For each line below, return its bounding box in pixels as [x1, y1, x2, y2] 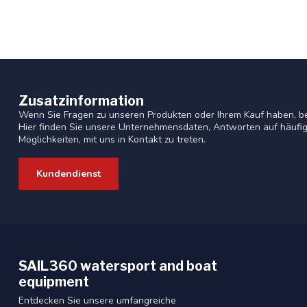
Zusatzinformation [19, 93, 144, 110]
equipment [19, 273, 89, 291]
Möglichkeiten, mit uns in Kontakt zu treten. [19, 133, 206, 147]
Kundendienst [36, 167, 101, 181]
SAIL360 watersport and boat [19, 258, 217, 275]
